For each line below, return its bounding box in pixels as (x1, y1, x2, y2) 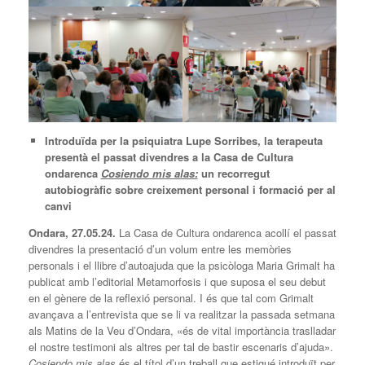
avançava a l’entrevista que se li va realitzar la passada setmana (29, 306, 335, 322)
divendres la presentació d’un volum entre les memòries (29, 240, 292, 257)
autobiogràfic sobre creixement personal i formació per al (44, 181, 336, 197)
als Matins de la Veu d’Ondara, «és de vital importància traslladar (29, 322, 336, 338)
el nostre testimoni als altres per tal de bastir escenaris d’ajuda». (29, 338, 333, 354)
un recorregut (197, 165, 270, 181)
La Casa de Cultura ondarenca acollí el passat (119, 224, 336, 240)
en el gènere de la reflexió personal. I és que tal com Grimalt (29, 289, 314, 306)
